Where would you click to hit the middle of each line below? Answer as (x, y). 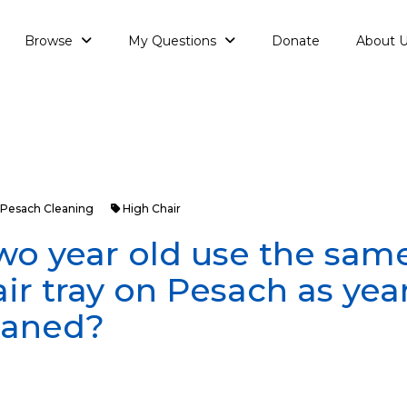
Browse (50, 40)
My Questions (174, 40)
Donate (296, 40)
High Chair (152, 208)
